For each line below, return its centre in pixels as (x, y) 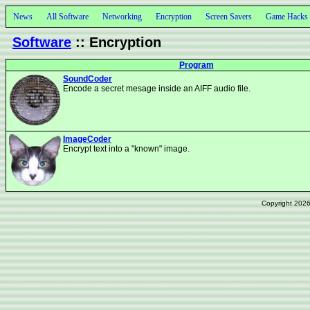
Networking (122, 17)
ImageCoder (87, 139)
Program (196, 65)
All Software (67, 17)
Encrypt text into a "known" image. (126, 149)
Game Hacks (287, 17)
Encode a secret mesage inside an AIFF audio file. (157, 89)
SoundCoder (88, 79)
